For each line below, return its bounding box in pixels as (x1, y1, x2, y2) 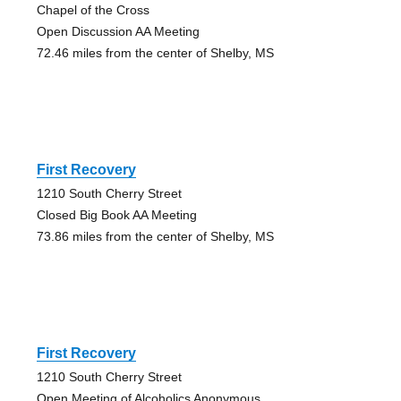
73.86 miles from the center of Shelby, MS (36, 229, 274, 244)
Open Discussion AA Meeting (36, 24, 200, 39)
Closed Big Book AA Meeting (36, 208, 197, 223)
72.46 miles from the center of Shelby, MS (36, 46, 274, 61)
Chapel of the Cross (36, 3, 149, 18)
